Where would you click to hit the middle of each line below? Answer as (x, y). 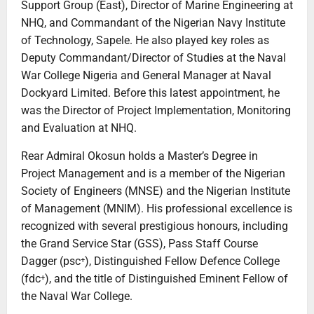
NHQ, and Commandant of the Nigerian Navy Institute (153, 23)
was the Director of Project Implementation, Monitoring (156, 111)
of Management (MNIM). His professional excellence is (157, 209)
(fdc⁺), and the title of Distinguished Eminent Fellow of (155, 279)
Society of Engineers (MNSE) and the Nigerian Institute (156, 191)
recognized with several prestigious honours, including (155, 226)
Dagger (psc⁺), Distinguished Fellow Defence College (150, 261)
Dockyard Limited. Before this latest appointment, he (150, 93)
